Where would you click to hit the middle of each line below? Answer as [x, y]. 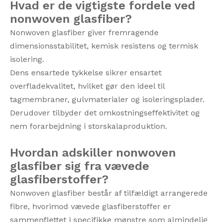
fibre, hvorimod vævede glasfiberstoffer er [90, 206]
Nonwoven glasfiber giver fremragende [84, 32]
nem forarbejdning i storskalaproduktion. [88, 126]
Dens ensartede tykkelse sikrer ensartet [86, 73]
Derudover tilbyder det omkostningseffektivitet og [105, 113]
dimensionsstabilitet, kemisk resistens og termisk [104, 46]
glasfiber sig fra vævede [80, 166]
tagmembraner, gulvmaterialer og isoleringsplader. [107, 99]
